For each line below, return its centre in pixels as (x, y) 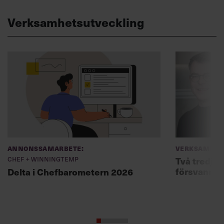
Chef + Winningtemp (43, 158)
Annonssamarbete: (46, 147)
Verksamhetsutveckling (76, 22)
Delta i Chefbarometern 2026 (70, 171)
